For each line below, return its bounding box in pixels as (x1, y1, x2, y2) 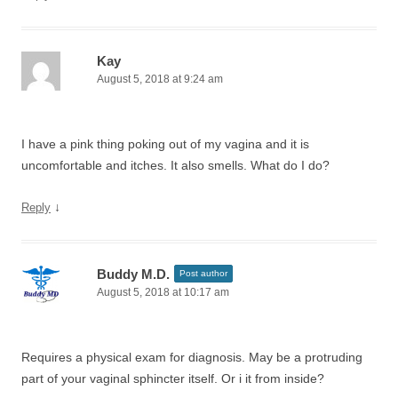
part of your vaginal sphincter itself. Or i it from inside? (21, 371, 324, 386)
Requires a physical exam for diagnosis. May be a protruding (21, 350, 362, 364)
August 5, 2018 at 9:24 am (97, 73, 223, 85)
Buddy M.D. (97, 267, 170, 282)
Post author (179, 268, 227, 278)
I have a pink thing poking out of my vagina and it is (21, 137, 309, 151)
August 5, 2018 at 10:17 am (97, 286, 229, 298)
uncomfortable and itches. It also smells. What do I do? (21, 158, 330, 172)
